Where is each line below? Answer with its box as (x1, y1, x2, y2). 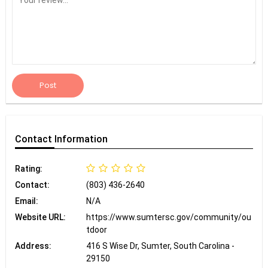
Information (54, 133, 108, 145)
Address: (15, 240, 51, 251)
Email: (15, 196, 38, 206)
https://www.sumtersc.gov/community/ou (86, 212, 252, 222)
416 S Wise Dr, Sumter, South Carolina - (86, 240, 235, 251)
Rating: (15, 163, 42, 173)
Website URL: (15, 212, 66, 222)
